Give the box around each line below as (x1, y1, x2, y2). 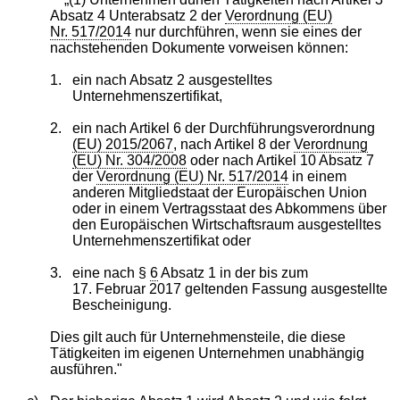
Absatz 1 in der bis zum (158, 264, 309, 280)
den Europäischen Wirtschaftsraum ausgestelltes (72, 216, 382, 232)
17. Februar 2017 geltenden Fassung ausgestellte (72, 280, 388, 296)
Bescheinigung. (72, 296, 172, 312)
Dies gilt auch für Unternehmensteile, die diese (49, 329, 346, 345)
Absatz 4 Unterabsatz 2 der (49, 7, 225, 23)
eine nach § (72, 264, 151, 280)
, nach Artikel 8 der (173, 136, 295, 152)
